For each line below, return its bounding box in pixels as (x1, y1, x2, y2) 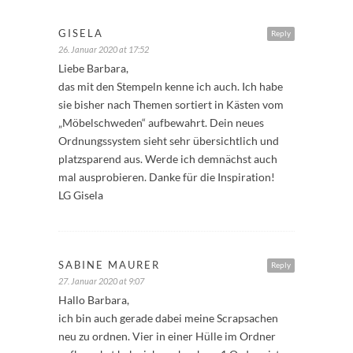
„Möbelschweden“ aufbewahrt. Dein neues (58, 116, 264, 130)
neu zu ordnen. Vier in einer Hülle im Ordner (58, 329, 276, 344)
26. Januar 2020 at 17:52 (58, 44, 149, 55)
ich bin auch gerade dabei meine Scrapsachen (58, 311, 278, 325)
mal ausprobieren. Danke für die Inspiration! (58, 170, 275, 184)
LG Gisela (58, 188, 103, 203)
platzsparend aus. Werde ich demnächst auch (58, 152, 277, 166)
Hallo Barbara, (58, 293, 129, 307)
